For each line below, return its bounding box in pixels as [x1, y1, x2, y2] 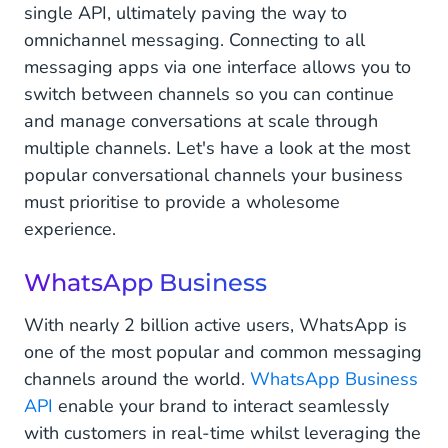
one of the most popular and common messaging [24, 339, 422, 364]
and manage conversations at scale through [24, 108, 378, 133]
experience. [24, 216, 121, 241]
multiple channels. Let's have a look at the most [24, 135, 410, 160]
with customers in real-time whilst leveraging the [24, 420, 421, 445]
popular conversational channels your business [24, 162, 403, 187]
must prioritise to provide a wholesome [24, 189, 340, 214]
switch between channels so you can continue [24, 81, 394, 106]
